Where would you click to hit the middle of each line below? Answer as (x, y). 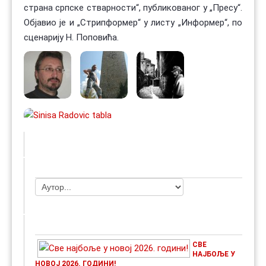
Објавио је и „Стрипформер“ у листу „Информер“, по (133, 23)
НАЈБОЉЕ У (214, 254)
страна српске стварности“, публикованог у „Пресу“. (133, 8)
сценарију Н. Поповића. (71, 37)
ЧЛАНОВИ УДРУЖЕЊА (86, 168)
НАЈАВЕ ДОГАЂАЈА (79, 225)
